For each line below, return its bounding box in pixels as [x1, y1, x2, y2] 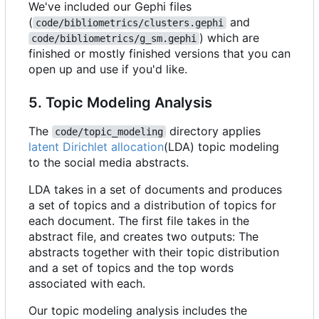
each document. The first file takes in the [28, 214, 249, 229]
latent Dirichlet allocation [28, 140, 164, 155]
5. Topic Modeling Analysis [28, 94, 212, 112]
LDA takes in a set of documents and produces [28, 182, 282, 197]
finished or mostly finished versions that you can [28, 46, 291, 61]
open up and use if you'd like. [28, 62, 187, 77]
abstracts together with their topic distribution [28, 245, 279, 260]
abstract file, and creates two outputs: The [28, 229, 258, 244]
